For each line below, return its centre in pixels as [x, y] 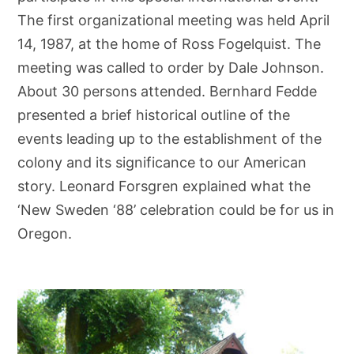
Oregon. [45, 233]
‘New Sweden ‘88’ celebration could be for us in [176, 210]
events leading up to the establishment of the [170, 139]
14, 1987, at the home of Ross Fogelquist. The [169, 44]
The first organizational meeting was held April [174, 20]
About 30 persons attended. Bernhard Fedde [168, 91]
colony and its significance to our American [162, 162]
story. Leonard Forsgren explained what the [164, 186]
